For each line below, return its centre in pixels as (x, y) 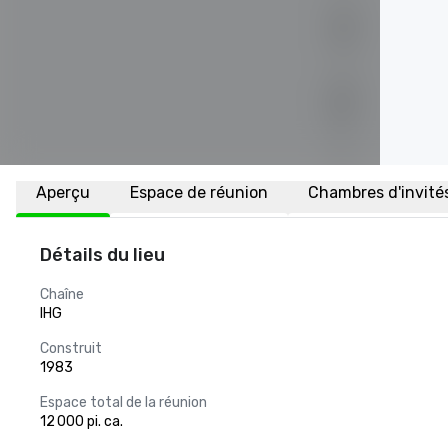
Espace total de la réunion (123, 402)
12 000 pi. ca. (81, 421)
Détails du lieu (102, 255)
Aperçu (63, 192)
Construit (71, 348)
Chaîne (62, 294)
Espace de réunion (199, 192)
